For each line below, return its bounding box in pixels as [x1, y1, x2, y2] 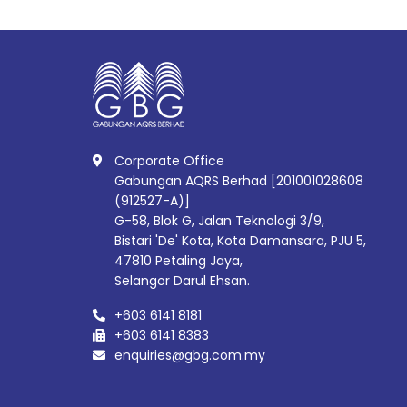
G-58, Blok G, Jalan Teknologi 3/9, [114, 212, 324, 230]
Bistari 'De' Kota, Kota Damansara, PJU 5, [114, 232, 366, 250]
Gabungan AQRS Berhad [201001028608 [114, 172, 363, 190]
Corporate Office [114, 152, 224, 170]
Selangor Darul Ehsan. [114, 272, 250, 290]
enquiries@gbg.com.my [114, 346, 265, 364]
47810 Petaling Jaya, [114, 252, 243, 270]
